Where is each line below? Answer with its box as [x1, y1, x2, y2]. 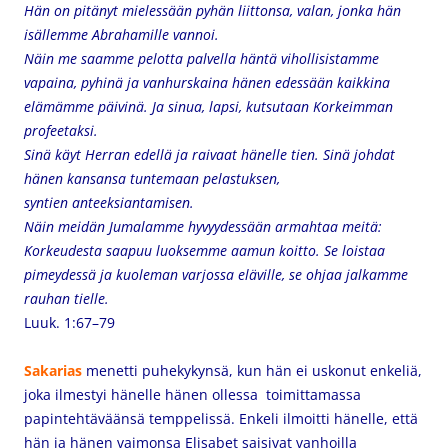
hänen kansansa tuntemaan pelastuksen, [24, 169, 280, 188]
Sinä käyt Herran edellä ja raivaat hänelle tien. [24, 145, 323, 164]
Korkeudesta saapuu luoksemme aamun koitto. [24, 241, 324, 260]
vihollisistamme [281, 49, 379, 68]
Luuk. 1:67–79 [24, 313, 115, 332]
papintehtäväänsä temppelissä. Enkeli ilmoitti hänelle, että [24, 409, 418, 428]
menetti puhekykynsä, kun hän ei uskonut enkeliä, [82, 361, 422, 380]
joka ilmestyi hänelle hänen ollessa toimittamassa [24, 385, 361, 404]
